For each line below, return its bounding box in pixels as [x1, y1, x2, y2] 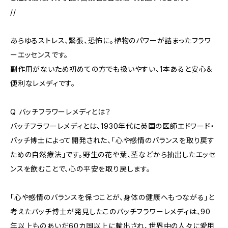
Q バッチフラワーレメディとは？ [10, 107, 111, 116]
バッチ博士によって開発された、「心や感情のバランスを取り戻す [10, 136, 215, 145]
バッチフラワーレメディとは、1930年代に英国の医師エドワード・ [10, 122, 215, 130]
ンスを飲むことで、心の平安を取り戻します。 [10, 164, 151, 173]
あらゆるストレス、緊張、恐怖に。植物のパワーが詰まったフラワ [10, 36, 211, 45]
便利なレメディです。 [10, 79, 75, 88]
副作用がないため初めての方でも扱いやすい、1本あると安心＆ [10, 65, 213, 73]
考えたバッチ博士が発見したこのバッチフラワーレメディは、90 [10, 207, 211, 216]
